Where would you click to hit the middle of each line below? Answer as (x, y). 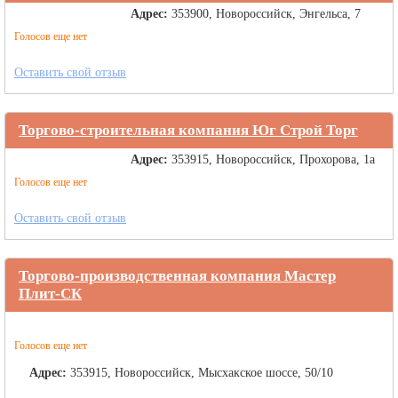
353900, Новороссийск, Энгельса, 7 (266, 14)
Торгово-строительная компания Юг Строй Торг (188, 130)
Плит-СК (50, 294)
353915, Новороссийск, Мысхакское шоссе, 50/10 (202, 373)
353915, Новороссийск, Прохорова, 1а (273, 159)
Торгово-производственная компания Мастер (177, 276)
